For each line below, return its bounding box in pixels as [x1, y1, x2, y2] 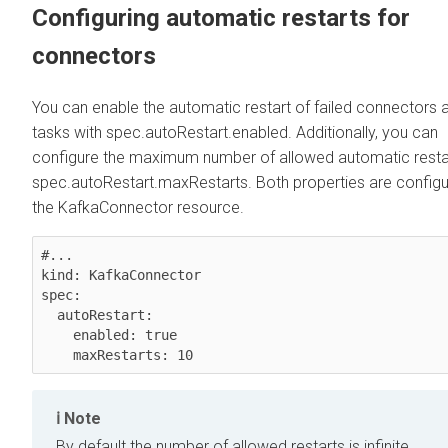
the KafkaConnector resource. [32, 197, 244, 217]
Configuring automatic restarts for [32, 3, 410, 32]
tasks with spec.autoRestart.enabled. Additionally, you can [32, 122, 438, 142]
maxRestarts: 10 [73, 346, 193, 363]
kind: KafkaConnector [41, 266, 201, 283]
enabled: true [41, 326, 73, 343]
